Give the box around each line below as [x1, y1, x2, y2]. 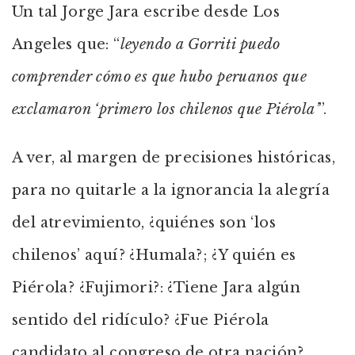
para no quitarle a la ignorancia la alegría [12, 181, 330, 199]
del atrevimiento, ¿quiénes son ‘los [12, 214, 276, 231]
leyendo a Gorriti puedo [120, 36, 281, 53]
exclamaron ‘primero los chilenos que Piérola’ [12, 101, 319, 118]
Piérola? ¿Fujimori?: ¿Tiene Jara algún [12, 279, 301, 296]
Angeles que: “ [12, 36, 120, 53]
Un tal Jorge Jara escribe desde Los [12, 3, 280, 21]
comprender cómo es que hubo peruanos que [12, 68, 307, 86]
